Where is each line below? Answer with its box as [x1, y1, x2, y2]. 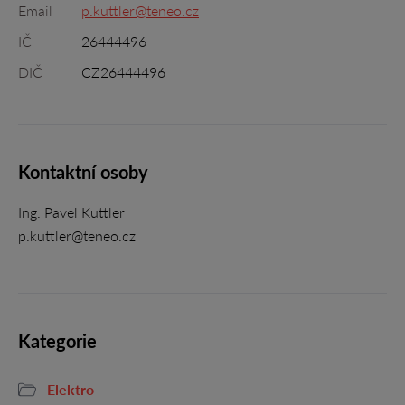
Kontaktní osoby [18, 161, 148, 183]
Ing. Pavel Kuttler [18, 203, 125, 221]
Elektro [47, 381, 94, 398]
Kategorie [18, 330, 97, 352]
